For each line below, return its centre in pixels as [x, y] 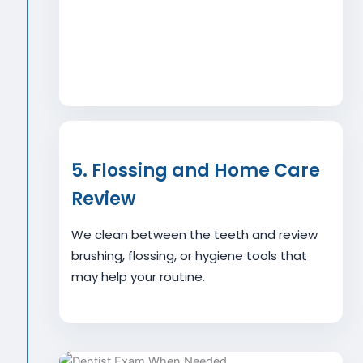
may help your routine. [138, 277]
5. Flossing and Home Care [196, 171]
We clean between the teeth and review [194, 235]
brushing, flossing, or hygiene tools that [189, 256]
